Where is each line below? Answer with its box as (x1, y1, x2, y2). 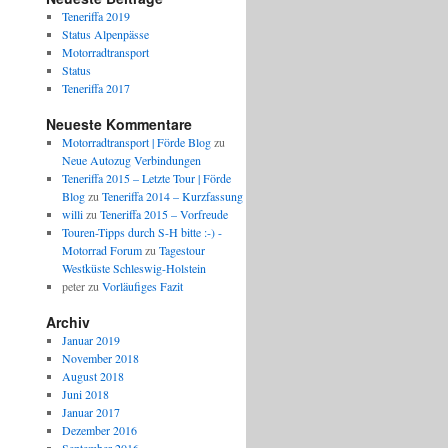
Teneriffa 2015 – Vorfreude (99, 206, 228, 222)
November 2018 (61, 350, 139, 366)
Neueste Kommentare (46, 114, 192, 134)
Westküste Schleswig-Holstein (61, 260, 206, 276)
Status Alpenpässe (61, 26, 149, 42)
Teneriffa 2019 (61, 8, 130, 24)
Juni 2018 (61, 386, 109, 402)
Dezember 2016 (61, 422, 137, 438)
